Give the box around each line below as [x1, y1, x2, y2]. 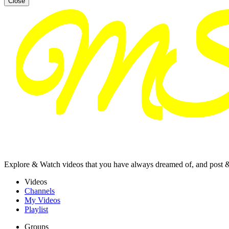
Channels [25, 187, 55, 195]
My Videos [25, 196, 60, 204]
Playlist [25, 205, 48, 214]
